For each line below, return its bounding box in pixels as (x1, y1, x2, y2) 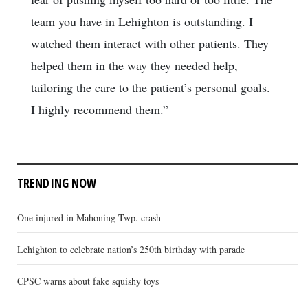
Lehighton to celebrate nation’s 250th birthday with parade (17, 242, 245, 256)
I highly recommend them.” (31, 100, 168, 118)
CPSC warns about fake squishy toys (17, 274, 159, 287)
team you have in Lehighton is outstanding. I (31, 12, 253, 30)
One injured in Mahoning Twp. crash (17, 210, 161, 224)
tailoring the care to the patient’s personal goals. (31, 78, 270, 96)
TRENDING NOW (17, 174, 97, 191)
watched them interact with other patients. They (31, 34, 269, 52)
